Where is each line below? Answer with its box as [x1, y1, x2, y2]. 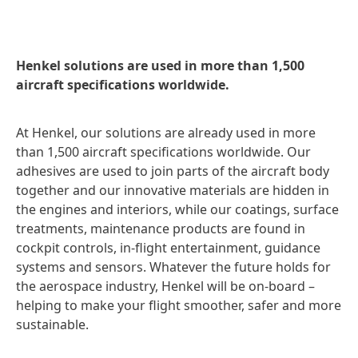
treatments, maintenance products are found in [16, 220, 305, 238]
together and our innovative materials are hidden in [16, 181, 329, 200]
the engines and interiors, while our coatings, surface [16, 201, 339, 219]
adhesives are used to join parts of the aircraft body [16, 162, 329, 181]
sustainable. [16, 316, 89, 334]
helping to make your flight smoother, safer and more [16, 296, 341, 315]
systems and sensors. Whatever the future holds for [16, 258, 331, 276]
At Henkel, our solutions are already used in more [16, 124, 316, 142]
